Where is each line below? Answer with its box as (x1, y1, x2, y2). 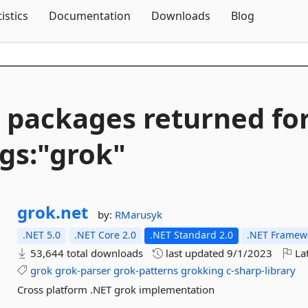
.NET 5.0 (23, 228, 61, 241)
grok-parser (55, 263, 111, 277)
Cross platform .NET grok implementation (17, 283, 215, 296)
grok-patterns (113, 263, 179, 277)
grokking (181, 263, 224, 277)
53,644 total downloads (27, 246, 144, 260)
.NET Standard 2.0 (150, 228, 234, 241)
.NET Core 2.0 (74, 228, 137, 241)
